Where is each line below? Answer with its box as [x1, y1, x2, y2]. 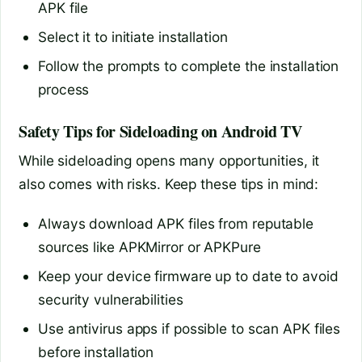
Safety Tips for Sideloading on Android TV [19, 120, 302, 144]
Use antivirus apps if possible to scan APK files [38, 319, 341, 337]
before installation [38, 343, 154, 360]
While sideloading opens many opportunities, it [19, 152, 320, 170]
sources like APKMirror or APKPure [38, 238, 261, 255]
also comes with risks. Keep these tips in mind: [19, 175, 319, 193]
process [38, 81, 90, 99]
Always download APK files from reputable [38, 214, 314, 232]
